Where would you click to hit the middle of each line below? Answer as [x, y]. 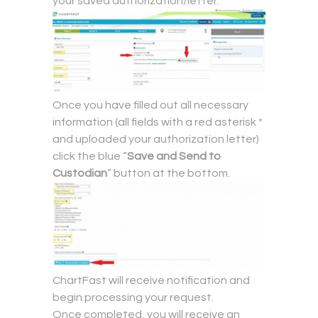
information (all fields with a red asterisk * [158, 122]
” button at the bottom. [169, 174]
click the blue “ [90, 157]
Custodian [80, 174]
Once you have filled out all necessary [150, 105]
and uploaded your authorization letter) [156, 139]
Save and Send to [174, 157]
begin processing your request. [133, 297]
